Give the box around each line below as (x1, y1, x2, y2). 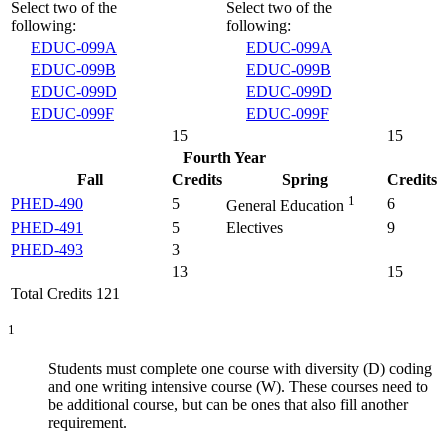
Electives (226, 218, 283, 236)
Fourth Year (182, 148, 266, 166)
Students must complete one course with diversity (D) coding (48, 360, 432, 378)
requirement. (48, 414, 127, 432)
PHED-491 (11, 218, 83, 236)
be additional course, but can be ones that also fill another (48, 396, 408, 414)
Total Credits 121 (11, 284, 120, 302)
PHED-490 (11, 194, 83, 212)
